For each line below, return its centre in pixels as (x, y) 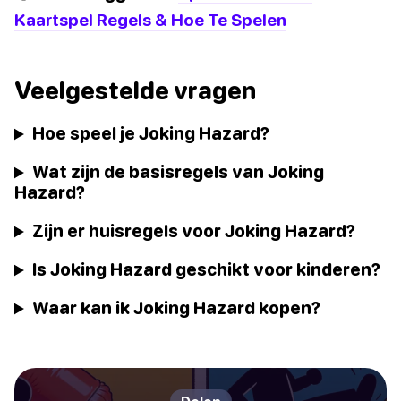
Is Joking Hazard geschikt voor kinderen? (207, 269)
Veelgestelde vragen (135, 91)
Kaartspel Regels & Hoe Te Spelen (150, 20)
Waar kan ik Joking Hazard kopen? (177, 308)
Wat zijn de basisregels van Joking (179, 172)
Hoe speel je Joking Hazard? (151, 133)
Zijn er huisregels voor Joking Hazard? (194, 231)
